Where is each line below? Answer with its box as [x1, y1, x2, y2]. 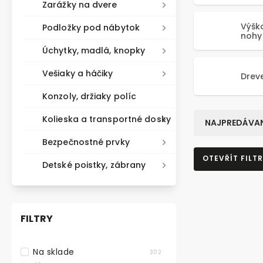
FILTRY [21, 212, 53, 225]
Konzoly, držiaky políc [42, 90, 137, 102]
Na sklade [33, 245, 75, 258]
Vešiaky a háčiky [42, 68, 113, 79]
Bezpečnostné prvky [42, 136, 130, 148]
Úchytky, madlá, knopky [42, 45, 146, 56]
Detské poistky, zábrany [42, 159, 146, 171]
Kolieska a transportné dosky [42, 113, 171, 125]
